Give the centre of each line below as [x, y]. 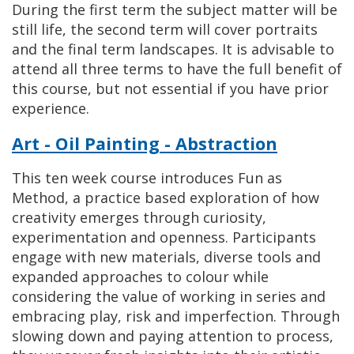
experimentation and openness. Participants [164, 237]
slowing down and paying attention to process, [173, 336]
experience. [51, 108]
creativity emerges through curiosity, [139, 217]
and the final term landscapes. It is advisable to [173, 49]
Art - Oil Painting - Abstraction [145, 143]
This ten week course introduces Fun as [147, 178]
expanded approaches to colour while [140, 277]
